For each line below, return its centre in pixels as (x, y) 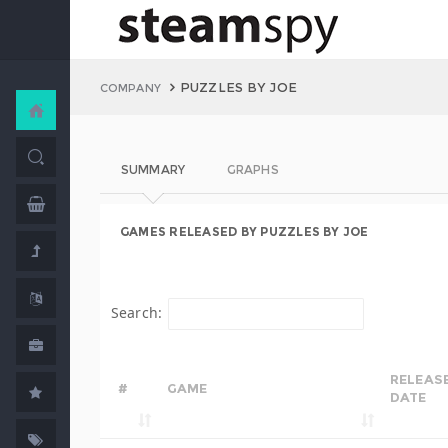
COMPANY (130, 88)
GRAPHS (252, 169)
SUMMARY (153, 169)
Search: (136, 312)
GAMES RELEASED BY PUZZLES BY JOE (244, 231)
